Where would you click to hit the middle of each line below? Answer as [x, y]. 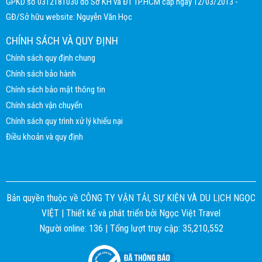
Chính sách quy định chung [51, 58]
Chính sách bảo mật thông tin [56, 89]
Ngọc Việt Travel [190, 213]
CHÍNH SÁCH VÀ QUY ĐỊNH [62, 40]
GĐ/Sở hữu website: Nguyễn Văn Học [69, 17]
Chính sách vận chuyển [44, 105]
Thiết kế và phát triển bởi [111, 213]
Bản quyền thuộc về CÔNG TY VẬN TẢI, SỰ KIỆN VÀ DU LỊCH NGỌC [131, 198]
